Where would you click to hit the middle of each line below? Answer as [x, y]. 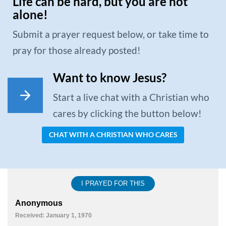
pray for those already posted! [77, 50]
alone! [30, 14]
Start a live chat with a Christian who [131, 97]
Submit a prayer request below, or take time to [111, 34]
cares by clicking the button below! [127, 113]
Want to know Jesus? [110, 77]
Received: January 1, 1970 [53, 215]
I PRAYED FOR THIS [113, 183]
